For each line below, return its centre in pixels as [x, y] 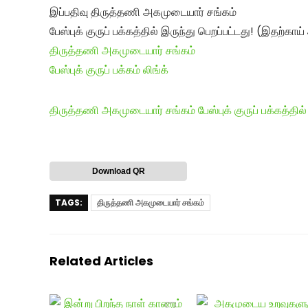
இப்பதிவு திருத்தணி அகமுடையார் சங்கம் [143, 12]
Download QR [118, 171]
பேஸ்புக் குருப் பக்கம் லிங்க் [109, 69]
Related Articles [101, 261]
